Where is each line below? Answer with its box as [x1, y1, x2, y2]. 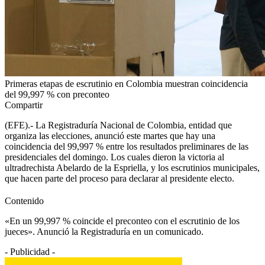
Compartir [5, 99, 43, 110]
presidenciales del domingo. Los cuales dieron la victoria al [5, 151, 224, 162]
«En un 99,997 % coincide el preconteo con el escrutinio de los [5, 215, 240, 226]
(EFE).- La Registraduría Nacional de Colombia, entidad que [5, 119, 232, 130]
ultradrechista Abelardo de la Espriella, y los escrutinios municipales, [5, 162, 260, 173]
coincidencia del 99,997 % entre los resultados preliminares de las [5, 141, 248, 151]
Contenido [5, 195, 44, 206]
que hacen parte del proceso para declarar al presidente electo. [5, 173, 234, 183]
